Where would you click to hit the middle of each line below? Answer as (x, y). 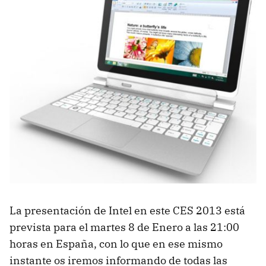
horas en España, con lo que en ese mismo (116, 243)
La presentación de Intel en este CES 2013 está (127, 210)
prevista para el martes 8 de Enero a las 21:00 (124, 227)
